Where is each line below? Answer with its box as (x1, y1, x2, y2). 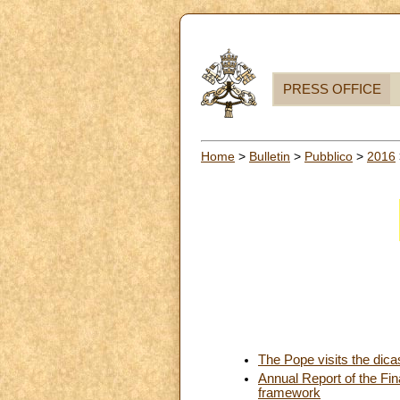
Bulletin (249, 148, 290, 163)
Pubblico (304, 148, 353, 163)
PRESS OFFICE (283, 82, 381, 96)
